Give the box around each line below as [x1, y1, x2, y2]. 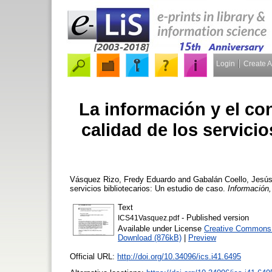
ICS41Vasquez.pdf [118, 214, 179, 222]
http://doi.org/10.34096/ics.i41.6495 [117, 251, 241, 261]
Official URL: [70, 251, 117, 261]
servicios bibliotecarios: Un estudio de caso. [70, 183, 228, 193]
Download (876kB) [118, 233, 182, 242]
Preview [188, 233, 216, 242]
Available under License [118, 223, 204, 233]
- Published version [179, 212, 249, 222]
